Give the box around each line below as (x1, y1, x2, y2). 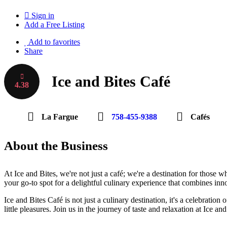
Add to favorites (27, 37, 80, 46)
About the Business (4, 139, 108, 153)
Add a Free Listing (24, 20, 85, 29)
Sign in (31, 11, 54, 20)
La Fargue (42, 112, 78, 121)
